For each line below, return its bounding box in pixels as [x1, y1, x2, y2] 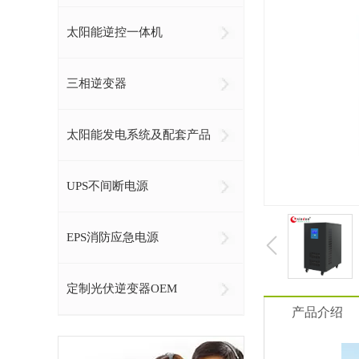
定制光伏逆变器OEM [67, 282, 177, 295]
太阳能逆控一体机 [67, 26, 163, 38]
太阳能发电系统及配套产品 [67, 128, 211, 141]
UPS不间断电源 [67, 179, 148, 192]
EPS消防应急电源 [67, 231, 159, 244]
